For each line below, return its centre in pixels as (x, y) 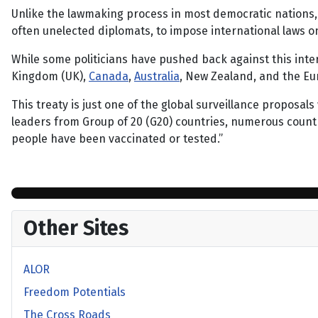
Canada (109, 76)
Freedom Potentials (75, 292)
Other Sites (76, 228)
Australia (157, 76)
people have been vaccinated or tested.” (117, 139)
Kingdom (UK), (50, 76)
